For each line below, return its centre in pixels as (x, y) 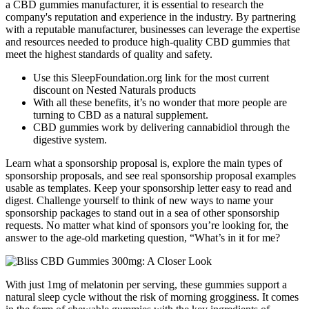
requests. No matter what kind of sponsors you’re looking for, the (147, 225)
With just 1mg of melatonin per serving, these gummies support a (146, 284)
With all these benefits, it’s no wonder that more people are (160, 102)
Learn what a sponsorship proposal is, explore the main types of (144, 163)
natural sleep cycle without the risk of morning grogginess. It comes (152, 297)
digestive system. (70, 139)
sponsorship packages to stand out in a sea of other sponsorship (142, 212)
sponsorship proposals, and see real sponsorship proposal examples (151, 175)
